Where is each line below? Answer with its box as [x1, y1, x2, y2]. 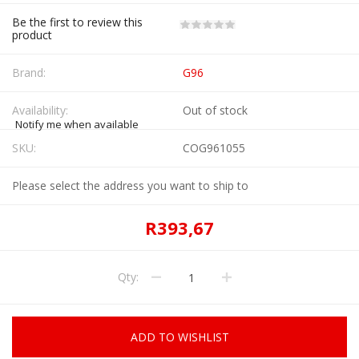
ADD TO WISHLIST [130, 329, 229, 345]
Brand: [12, 65, 46, 80]
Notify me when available [15, 117, 139, 131]
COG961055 [183, 140, 245, 155]
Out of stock [183, 103, 248, 118]
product [12, 27, 52, 42]
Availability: [12, 103, 68, 118]
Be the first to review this [12, 14, 143, 30]
